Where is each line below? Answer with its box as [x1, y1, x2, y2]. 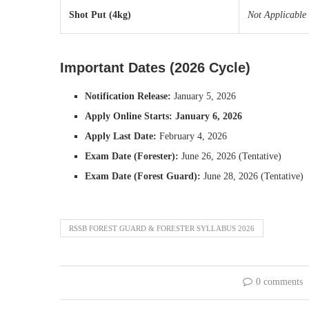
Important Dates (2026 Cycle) [60, 60, 250, 75]
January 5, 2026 [171, 91, 236, 101]
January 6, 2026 [175, 111, 242, 121]
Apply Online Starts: [85, 111, 172, 121]
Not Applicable [248, 10, 306, 20]
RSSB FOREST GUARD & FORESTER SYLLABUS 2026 [69, 224, 255, 232]
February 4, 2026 [157, 131, 227, 141]
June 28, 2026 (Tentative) [201, 171, 303, 181]
